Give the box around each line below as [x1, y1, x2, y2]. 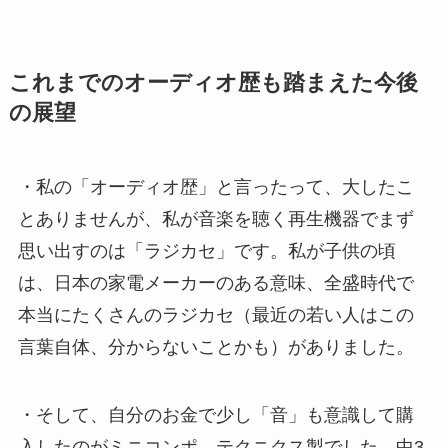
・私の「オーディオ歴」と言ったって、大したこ [17, 176, 414, 197]
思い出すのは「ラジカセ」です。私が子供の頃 [17, 240, 396, 261]
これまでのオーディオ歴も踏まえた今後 [8, 70, 418, 95]
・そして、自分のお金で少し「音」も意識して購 [17, 404, 414, 425]
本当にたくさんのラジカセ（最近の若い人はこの [17, 304, 414, 325]
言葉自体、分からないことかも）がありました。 [17, 336, 414, 357]
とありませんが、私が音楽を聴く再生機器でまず [17, 208, 414, 229]
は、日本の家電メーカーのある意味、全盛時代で [17, 272, 414, 293]
